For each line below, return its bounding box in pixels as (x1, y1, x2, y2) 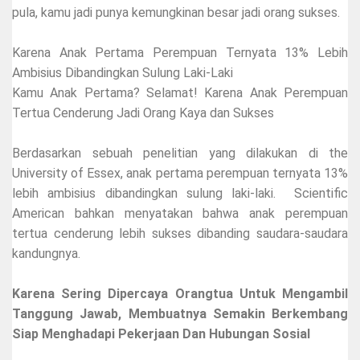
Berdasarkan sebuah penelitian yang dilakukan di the (12, 145, 348, 161)
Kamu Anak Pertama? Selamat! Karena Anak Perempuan (12, 84, 348, 100)
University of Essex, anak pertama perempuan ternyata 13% (12, 165, 348, 181)
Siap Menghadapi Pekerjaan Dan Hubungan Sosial (12, 325, 310, 342)
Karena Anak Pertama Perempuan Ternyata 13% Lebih (12, 44, 348, 60)
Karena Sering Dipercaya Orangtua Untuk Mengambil (12, 285, 348, 301)
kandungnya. (12, 245, 80, 261)
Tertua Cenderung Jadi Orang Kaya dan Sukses (12, 104, 274, 121)
